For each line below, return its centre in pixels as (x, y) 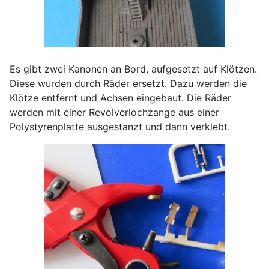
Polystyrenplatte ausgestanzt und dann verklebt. (120, 126)
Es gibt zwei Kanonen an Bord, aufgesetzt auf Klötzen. (133, 69)
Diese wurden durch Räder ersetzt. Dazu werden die (128, 83)
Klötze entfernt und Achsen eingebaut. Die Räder (120, 98)
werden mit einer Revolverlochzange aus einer (114, 112)
